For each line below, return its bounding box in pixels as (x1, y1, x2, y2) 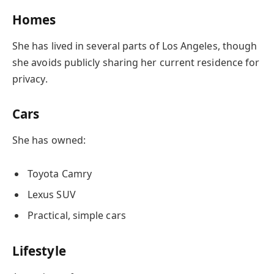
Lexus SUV (28, 188, 76, 202)
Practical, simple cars (28, 209, 126, 223)
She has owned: (12, 133, 86, 147)
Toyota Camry (28, 167, 92, 181)
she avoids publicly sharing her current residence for (12, 56, 260, 70)
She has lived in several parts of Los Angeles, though (12, 39, 257, 53)
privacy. (12, 72, 48, 86)
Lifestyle (12, 242, 66, 259)
